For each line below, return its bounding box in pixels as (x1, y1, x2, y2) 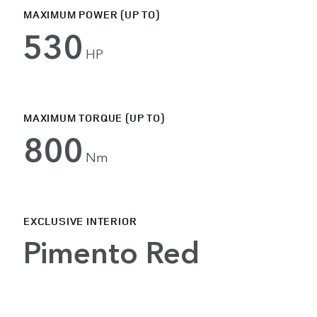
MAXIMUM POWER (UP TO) (23, 6, 160, 22)
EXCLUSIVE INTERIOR (23, 213, 137, 229)
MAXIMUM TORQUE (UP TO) (23, 110, 165, 125)
